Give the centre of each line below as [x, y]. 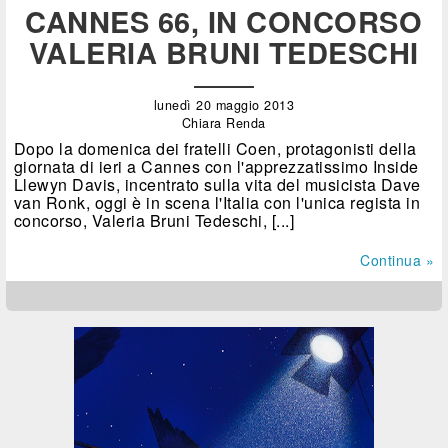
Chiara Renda [223, 122]
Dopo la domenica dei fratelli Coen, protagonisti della [215, 148]
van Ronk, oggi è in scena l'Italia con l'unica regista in [217, 202]
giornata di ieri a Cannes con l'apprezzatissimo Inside [216, 166]
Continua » [397, 259]
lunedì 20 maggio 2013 [224, 104]
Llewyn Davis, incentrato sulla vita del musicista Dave [217, 184]
